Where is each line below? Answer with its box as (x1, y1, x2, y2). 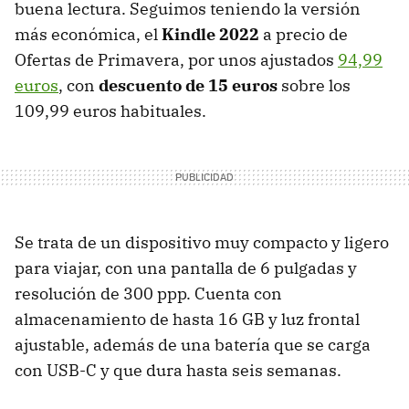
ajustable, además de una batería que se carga (15, 333, 371, 355)
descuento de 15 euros (99, 74, 278, 96)
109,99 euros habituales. (15, 100, 206, 121)
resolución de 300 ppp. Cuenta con (15, 282, 282, 304)
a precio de (259, 23, 348, 45)
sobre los (278, 74, 351, 96)
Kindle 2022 (162, 23, 259, 45)
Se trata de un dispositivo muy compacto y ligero (15, 231, 389, 253)
